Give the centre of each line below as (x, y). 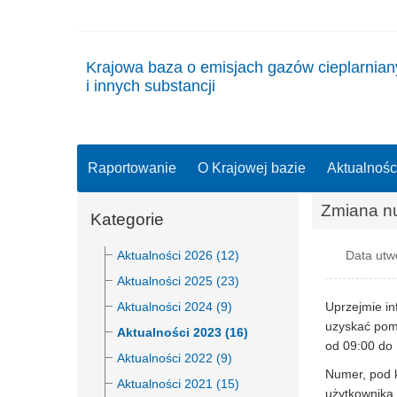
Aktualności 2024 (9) (175, 306)
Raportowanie (132, 167)
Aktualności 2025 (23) (178, 280)
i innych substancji (151, 86)
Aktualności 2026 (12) (178, 255)
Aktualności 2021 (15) (178, 383)
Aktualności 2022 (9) (175, 358)
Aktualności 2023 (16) (183, 332)
